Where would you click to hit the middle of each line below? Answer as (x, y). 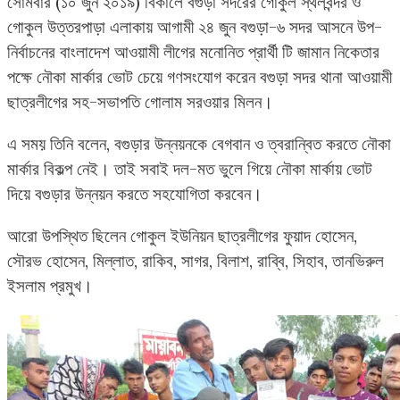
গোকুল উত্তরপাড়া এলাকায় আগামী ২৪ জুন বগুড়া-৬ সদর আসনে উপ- (195, 26)
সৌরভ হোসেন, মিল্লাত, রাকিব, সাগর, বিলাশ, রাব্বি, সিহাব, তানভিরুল (196, 261)
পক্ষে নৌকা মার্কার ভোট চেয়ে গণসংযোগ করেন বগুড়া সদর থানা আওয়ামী (200, 76)
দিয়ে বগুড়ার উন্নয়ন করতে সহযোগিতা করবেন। (135, 193)
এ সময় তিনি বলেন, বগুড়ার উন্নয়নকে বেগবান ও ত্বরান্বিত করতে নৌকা (199, 143)
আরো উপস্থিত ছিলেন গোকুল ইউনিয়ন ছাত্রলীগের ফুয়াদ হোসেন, (182, 236)
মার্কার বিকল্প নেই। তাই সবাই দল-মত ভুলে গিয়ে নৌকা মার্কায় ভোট (190, 168)
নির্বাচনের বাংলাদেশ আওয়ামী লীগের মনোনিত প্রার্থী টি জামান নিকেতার (193, 51)
